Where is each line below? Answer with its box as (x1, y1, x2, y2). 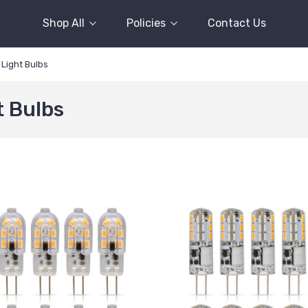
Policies (126, 16, 166, 30)
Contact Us (207, 16, 266, 30)
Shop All (42, 16, 85, 30)
